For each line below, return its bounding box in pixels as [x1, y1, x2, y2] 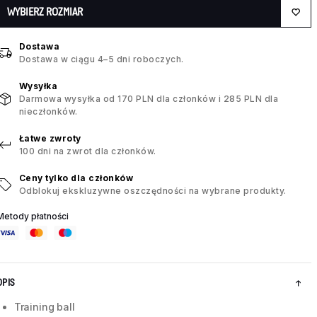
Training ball [13, 301, 75, 313]
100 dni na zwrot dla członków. [18, 146, 156, 157]
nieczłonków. [18, 106, 78, 117]
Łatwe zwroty [18, 133, 81, 144]
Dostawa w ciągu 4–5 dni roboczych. [18, 54, 184, 65]
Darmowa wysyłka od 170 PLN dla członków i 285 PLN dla [18, 93, 279, 105]
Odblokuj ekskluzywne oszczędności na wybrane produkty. [18, 185, 287, 197]
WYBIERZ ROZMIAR [6, 6, 83, 18]
